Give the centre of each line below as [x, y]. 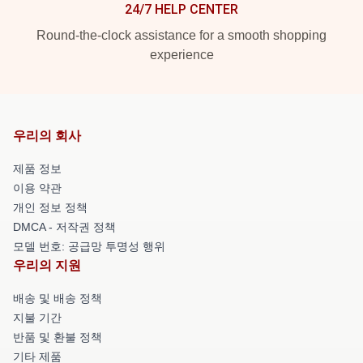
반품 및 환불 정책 [58, 337]
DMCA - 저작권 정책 [64, 226]
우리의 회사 [47, 135]
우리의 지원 [47, 265]
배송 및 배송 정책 [58, 298]
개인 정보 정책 [50, 207]
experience [181, 54]
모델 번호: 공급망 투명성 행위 [89, 246]
